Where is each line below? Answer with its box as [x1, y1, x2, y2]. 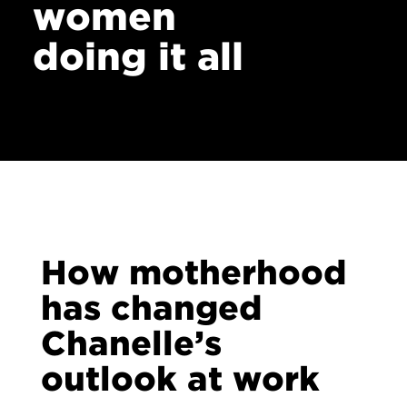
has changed [40, 289, 262, 329]
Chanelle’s [40, 324, 222, 364]
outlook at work [40, 360, 320, 400]
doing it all [32, 35, 243, 80]
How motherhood [40, 253, 346, 293]
